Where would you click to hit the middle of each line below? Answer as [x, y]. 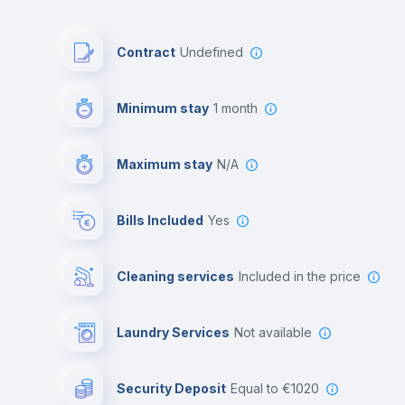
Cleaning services [175, 276]
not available [278, 332]
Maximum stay [165, 164]
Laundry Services [173, 332]
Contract [146, 52]
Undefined [216, 52]
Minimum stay [163, 108]
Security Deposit [171, 388]
